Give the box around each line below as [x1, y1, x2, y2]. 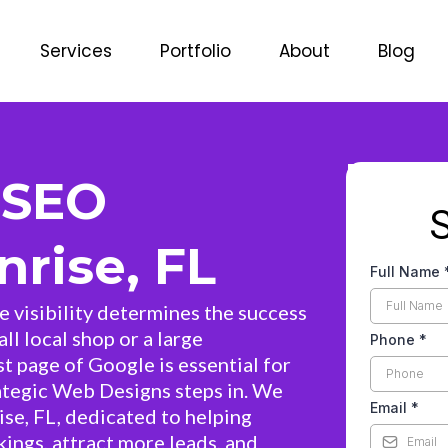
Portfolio [160, 39, 232, 63]
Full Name [369, 263, 444, 280]
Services [40, 39, 113, 63]
